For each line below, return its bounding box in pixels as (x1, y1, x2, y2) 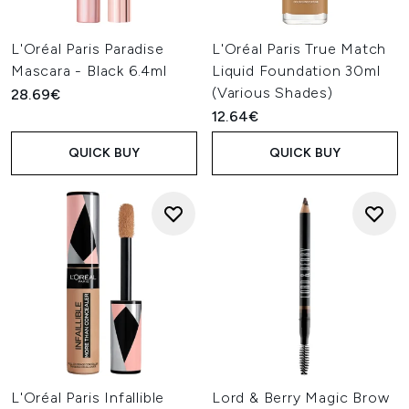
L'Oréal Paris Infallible (11, 389, 165, 406)
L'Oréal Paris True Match (212, 40, 387, 58)
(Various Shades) (212, 84, 333, 101)
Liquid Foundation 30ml (212, 62, 381, 79)
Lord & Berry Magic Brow (212, 389, 390, 406)
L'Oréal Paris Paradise (11, 40, 164, 58)
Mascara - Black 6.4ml (11, 62, 167, 79)
